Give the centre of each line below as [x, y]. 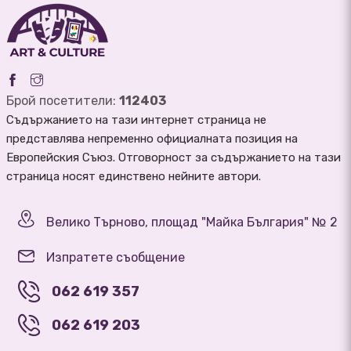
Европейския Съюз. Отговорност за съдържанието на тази [174, 158]
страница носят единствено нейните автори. [134, 177]
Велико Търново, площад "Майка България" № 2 [192, 223]
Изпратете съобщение [116, 258]
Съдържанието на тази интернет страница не [136, 120]
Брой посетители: [63, 101]
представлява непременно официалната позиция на [152, 139]
